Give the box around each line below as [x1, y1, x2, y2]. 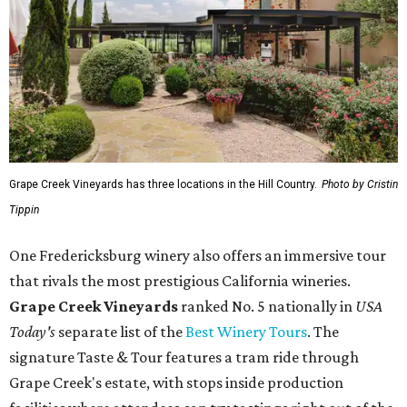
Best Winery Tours [185, 322, 307, 341]
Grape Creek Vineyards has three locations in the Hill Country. [9, 177, 317, 191]
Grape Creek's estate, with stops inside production [9, 372, 343, 392]
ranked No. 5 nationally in [178, 296, 355, 315]
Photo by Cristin [322, 177, 398, 191]
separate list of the [58, 322, 185, 341]
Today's [9, 322, 58, 341]
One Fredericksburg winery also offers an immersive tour [9, 245, 386, 264]
